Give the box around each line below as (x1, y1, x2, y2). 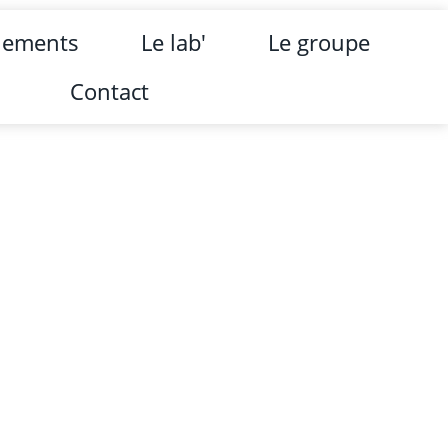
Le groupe (268, 27, 371, 57)
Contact (70, 76, 150, 106)
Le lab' (141, 27, 207, 57)
